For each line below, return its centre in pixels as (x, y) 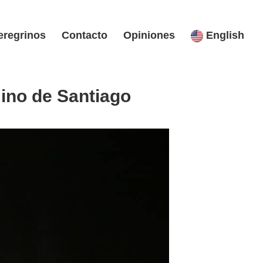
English (224, 36)
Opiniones (149, 36)
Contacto (85, 36)
